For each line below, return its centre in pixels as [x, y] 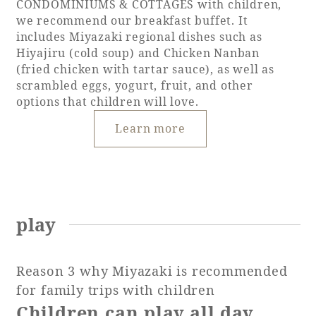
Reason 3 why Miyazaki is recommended [152, 271]
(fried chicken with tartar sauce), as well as [145, 69]
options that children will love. [107, 101]
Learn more [150, 128]
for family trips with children [115, 290]
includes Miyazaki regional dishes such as [139, 36]
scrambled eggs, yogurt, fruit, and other [134, 85]
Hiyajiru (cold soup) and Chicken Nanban [138, 53]
